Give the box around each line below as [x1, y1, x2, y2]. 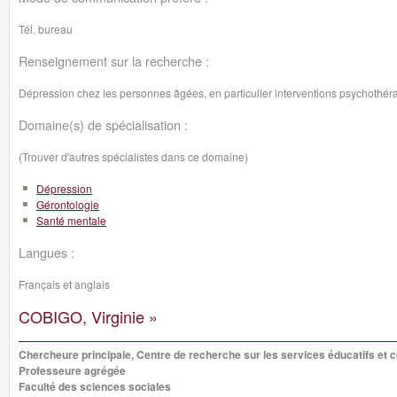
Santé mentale [36, 213, 106, 228]
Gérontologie [36, 197, 99, 212]
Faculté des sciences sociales [19, 378, 171, 394]
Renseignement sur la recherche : [19, 51, 209, 70]
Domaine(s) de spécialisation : [19, 115, 188, 134]
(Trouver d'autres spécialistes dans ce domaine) [19, 149, 248, 164]
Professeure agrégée [19, 362, 126, 378]
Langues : [19, 243, 74, 261]
